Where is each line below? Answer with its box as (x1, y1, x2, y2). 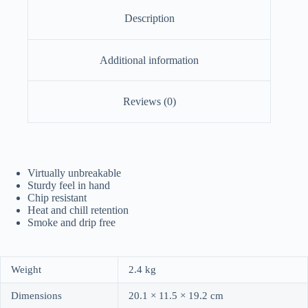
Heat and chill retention (27, 203, 129, 216)
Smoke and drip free (27, 216, 115, 228)
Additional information (100, 54, 199, 66)
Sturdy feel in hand (27, 179, 110, 191)
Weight (11, 263, 41, 275)
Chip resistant (27, 191, 87, 203)
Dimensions (11, 289, 62, 301)
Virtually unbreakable (27, 166, 121, 179)
